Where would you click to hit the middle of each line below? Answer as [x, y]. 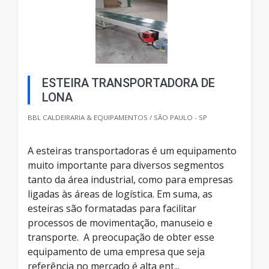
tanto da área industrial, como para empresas [130, 180]
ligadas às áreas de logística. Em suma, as [120, 194]
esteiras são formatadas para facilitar [112, 209]
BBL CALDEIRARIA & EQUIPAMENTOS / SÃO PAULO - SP [117, 118]
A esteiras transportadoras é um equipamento [132, 151]
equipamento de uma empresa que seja [116, 252]
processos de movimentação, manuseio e [120, 223]
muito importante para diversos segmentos [126, 165]
